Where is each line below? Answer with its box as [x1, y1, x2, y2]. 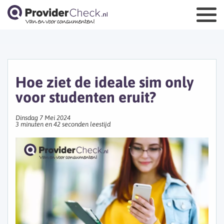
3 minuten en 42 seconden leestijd [15, 120, 110, 128]
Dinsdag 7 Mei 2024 [15, 114, 70, 121]
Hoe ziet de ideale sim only [15, 73, 193, 90]
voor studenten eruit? [15, 88, 156, 105]
